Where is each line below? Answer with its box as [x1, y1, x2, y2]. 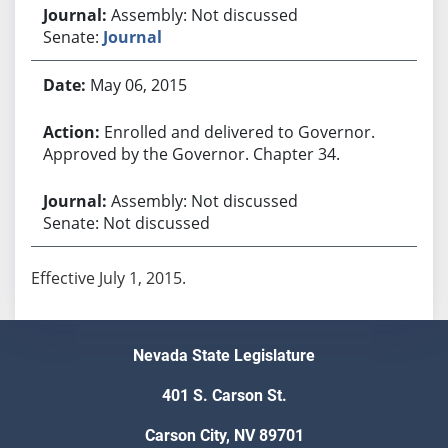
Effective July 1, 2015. [30, 266, 186, 289]
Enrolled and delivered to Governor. [103, 120, 375, 143]
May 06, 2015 [89, 73, 187, 96]
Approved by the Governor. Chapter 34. [42, 142, 340, 165]
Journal [102, 25, 162, 48]
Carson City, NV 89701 [144, 426, 304, 446]
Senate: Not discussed [42, 211, 210, 234]
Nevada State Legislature [133, 346, 315, 366]
